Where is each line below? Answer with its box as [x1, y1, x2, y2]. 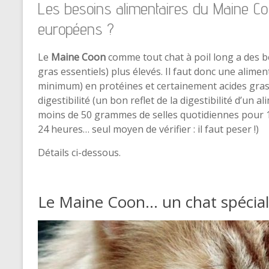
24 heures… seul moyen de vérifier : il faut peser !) [38, 122, 259, 136]
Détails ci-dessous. [38, 146, 121, 159]
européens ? [38, 19, 114, 38]
